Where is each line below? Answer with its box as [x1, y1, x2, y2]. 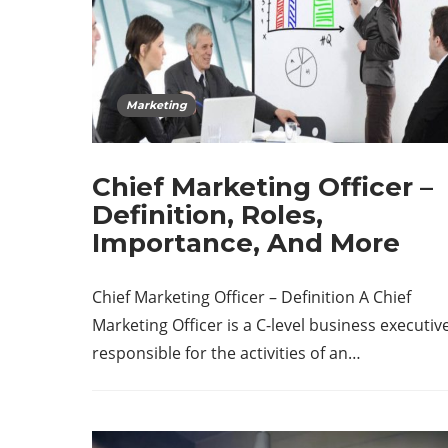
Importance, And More [92, 227, 400, 260]
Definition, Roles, [92, 199, 323, 232]
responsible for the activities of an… [92, 342, 361, 365]
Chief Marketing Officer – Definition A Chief [92, 286, 411, 309]
